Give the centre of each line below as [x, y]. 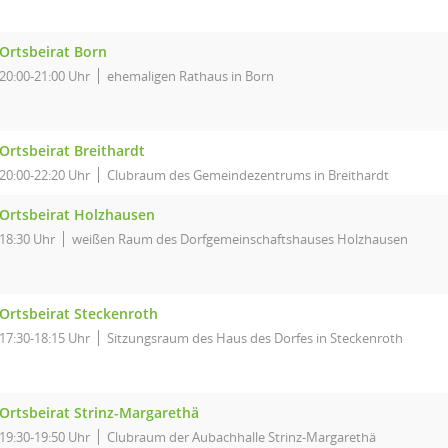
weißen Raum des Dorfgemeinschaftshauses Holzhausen [240, 239]
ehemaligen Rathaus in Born [190, 76]
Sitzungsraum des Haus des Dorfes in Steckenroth [255, 338]
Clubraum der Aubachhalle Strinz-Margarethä [241, 437]
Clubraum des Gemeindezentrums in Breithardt [248, 175]
